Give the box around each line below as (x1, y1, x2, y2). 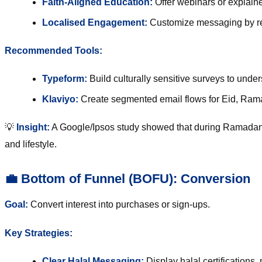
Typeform (42, 74, 84, 84)
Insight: (16, 122, 50, 133)
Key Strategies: (5, 228, 73, 239)
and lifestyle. (5, 139, 57, 150)
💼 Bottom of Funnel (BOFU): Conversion (5, 171, 250, 187)
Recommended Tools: (5, 46, 102, 56)
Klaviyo (42, 94, 75, 105)
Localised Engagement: (42, 18, 147, 28)
